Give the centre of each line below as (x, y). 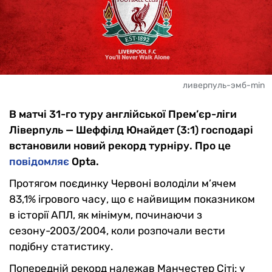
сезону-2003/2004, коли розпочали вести (117, 231)
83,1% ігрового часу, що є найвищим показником (132, 199)
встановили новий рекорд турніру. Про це (120, 146)
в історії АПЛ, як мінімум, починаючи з (106, 215)
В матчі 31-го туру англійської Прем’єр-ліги (123, 114)
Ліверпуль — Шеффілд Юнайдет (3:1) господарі (131, 130)
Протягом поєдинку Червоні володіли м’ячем (123, 184)
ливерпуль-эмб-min (224, 86)
